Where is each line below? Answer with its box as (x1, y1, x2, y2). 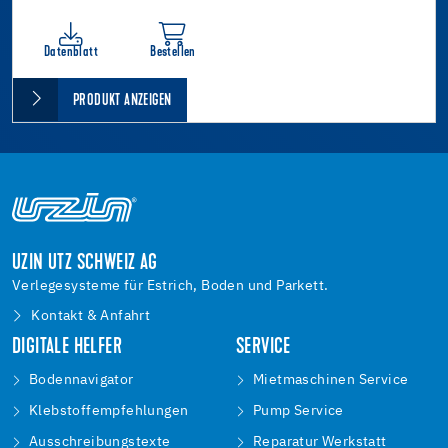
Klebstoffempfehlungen (29, 404, 189, 419)
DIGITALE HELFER (12, 337, 122, 360)
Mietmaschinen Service (253, 373, 409, 388)
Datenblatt (44, 44, 98, 60)
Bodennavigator (29, 373, 134, 388)
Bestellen (150, 44, 196, 60)
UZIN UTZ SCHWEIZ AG (12, 253, 158, 276)
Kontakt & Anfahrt (31, 309, 151, 324)
